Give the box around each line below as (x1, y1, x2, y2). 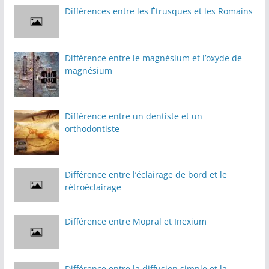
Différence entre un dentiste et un (64, 110, 202, 122)
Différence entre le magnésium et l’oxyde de (64, 52, 242, 64)
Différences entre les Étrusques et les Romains (64, 5, 253, 17)
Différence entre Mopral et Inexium (64, 216, 207, 228)
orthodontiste (64, 123, 119, 135)
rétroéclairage (64, 181, 121, 193)
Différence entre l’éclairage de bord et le (64, 169, 227, 181)
